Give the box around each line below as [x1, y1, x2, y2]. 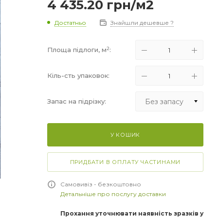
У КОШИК [110, 131, 141, 138]
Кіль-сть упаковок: [47, 72, 109, 80]
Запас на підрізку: [47, 97, 106, 106]
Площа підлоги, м [47, 46, 107, 54]
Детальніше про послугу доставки [60, 190, 166, 198]
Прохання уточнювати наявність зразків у [60, 209, 203, 217]
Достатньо [54, 18, 86, 26]
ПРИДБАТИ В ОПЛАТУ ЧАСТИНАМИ [70, 158, 181, 165]
